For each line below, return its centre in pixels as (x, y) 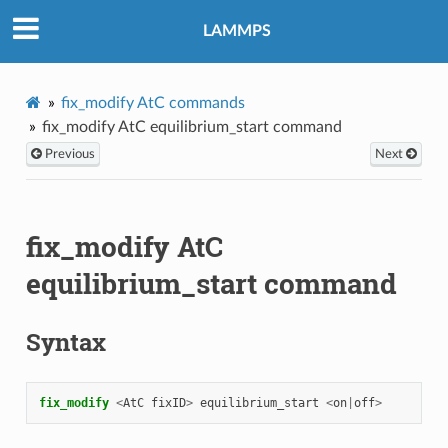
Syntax (65, 341)
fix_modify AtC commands (152, 102)
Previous (68, 153)
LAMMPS (237, 31)
